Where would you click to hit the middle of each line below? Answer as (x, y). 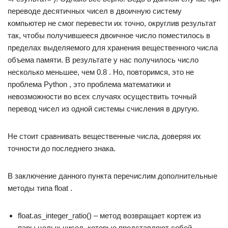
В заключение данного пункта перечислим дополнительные (112, 176)
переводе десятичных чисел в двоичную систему (95, 11)
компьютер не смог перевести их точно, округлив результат (112, 23)
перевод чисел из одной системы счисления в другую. (103, 109)
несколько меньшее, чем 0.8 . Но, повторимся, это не (101, 72)
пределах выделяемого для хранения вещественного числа (113, 48)
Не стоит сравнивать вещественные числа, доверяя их (104, 136)
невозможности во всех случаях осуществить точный (102, 96)
